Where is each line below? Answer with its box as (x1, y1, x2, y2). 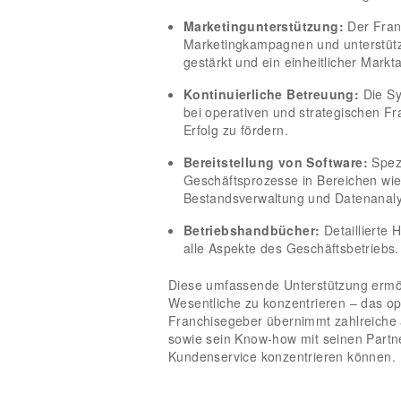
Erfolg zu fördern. (183, 120, 288, 139)
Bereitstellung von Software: (183, 152, 368, 171)
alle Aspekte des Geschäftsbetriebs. (183, 238, 399, 257)
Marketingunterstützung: (183, 16, 344, 35)
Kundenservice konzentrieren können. (168, 346, 396, 365)
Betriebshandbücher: (183, 220, 320, 239)
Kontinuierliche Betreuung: (183, 84, 360, 103)
